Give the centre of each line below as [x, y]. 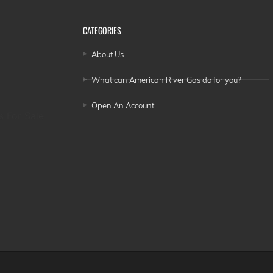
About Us [107, 54]
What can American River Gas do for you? [166, 80]
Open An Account [122, 105]
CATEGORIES [102, 30]
